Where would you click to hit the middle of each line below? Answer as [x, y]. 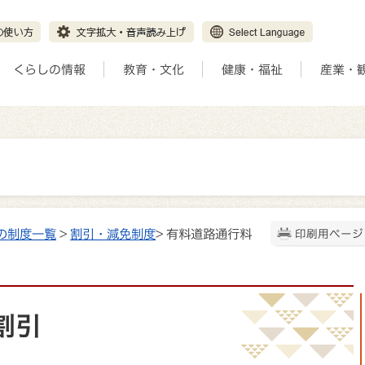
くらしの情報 [49, 69]
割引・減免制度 [113, 234]
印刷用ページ [329, 234]
